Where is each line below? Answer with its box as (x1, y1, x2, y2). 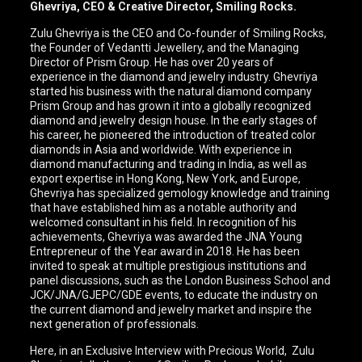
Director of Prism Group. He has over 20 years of (30, 56, 275, 69)
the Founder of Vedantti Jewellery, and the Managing (30, 41, 300, 54)
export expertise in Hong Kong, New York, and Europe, (30, 172, 301, 185)
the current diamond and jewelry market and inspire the (30, 303, 313, 316)
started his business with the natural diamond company (30, 85, 313, 98)
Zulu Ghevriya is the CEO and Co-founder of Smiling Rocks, (30, 27, 327, 40)
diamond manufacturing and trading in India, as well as (30, 158, 308, 170)
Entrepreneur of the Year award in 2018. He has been (30, 245, 301, 258)
